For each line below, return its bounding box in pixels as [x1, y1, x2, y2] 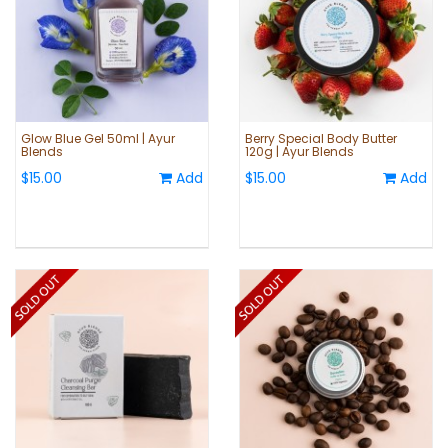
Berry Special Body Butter [245, 130, 397, 148]
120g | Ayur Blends [245, 143, 354, 161]
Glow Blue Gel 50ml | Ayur [21, 130, 175, 148]
